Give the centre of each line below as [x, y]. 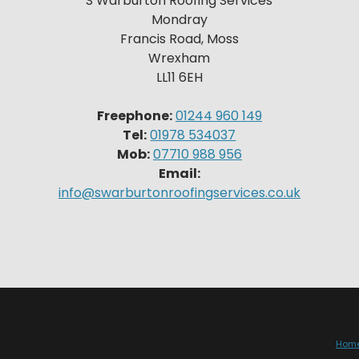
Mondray [179, 20]
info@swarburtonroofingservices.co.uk [179, 193]
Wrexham [179, 58]
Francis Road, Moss [179, 39]
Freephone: [134, 116]
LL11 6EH [179, 78]
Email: [179, 174]
